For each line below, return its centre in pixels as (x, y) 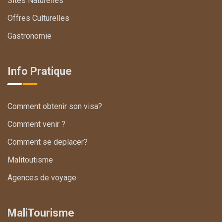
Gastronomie (29, 36)
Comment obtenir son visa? (55, 106)
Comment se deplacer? (48, 142)
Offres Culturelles (38, 18)
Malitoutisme (30, 160)
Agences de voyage (42, 178)
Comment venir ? (36, 124)
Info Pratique (40, 71)
